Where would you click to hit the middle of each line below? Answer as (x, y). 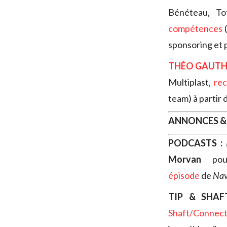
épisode (184, 176)
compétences (195, 29)
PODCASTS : (195, 143)
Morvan (185, 159)
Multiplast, (191, 82)
